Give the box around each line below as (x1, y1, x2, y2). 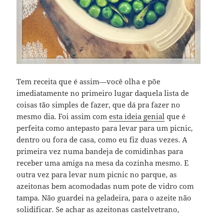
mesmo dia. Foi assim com (16, 111, 109, 121)
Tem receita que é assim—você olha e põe (16, 76, 161, 86)
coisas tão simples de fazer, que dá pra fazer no (16, 99, 181, 109)
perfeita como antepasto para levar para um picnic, (16, 123, 193, 133)
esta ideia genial (109, 111, 165, 121)
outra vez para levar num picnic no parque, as (16, 169, 177, 179)
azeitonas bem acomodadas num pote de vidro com (16, 181, 194, 191)
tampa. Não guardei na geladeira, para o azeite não (16, 192, 192, 202)
